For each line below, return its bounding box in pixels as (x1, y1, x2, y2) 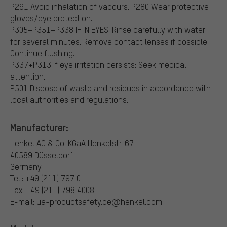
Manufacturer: (10, 121, 68, 134)
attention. (10, 71, 45, 82)
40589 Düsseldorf (10, 149, 73, 161)
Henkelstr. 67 (86, 138, 134, 149)
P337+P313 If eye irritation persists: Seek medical (10, 59, 186, 70)
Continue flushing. (10, 48, 74, 59)
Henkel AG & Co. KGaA (10, 138, 86, 149)
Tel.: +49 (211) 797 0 (10, 173, 81, 184)
